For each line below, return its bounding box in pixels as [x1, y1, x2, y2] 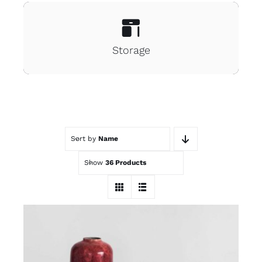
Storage [112, 44, 150, 56]
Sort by [70, 135, 98, 143]
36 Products [105, 158, 146, 167]
